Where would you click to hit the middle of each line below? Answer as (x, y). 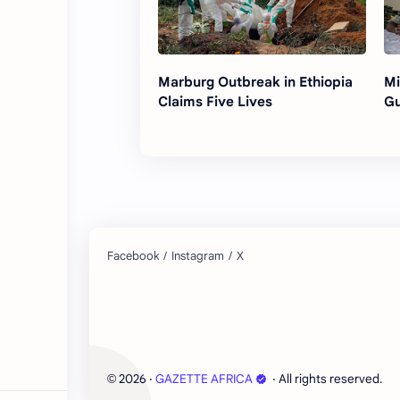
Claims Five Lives (215, 101)
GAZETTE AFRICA (204, 379)
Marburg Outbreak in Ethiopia (255, 81)
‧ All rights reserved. (326, 379)
